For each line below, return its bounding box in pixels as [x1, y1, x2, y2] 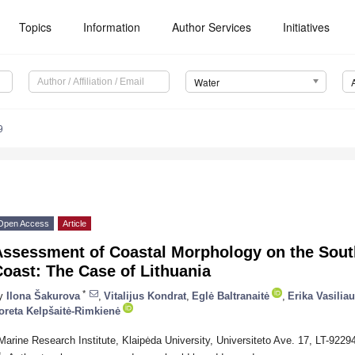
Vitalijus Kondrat [104, 289, 186, 302]
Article [63, 219, 86, 229]
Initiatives [283, 19, 330, 35]
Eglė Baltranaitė [192, 289, 269, 302]
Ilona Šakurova [6, 289, 80, 302]
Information [83, 19, 141, 35]
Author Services [172, 19, 252, 35]
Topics [19, 19, 52, 35]
